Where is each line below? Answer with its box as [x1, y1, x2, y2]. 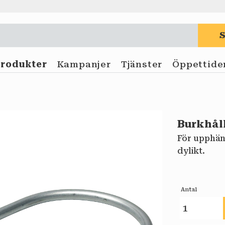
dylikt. [177, 146, 205, 156]
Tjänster [121, 59, 163, 70]
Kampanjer [57, 59, 111, 70]
